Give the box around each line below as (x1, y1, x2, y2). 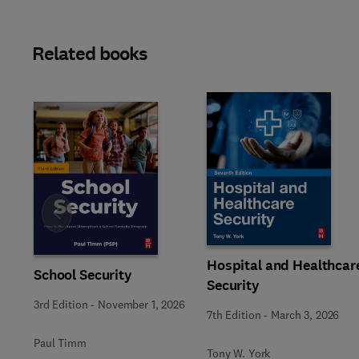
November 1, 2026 (98, 297, 185, 312)
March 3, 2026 (271, 307, 340, 322)
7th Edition (207, 307, 261, 322)
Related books (32, 41, 148, 67)
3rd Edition (34, 297, 88, 312)
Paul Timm (34, 336, 87, 350)
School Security (34, 265, 132, 284)
